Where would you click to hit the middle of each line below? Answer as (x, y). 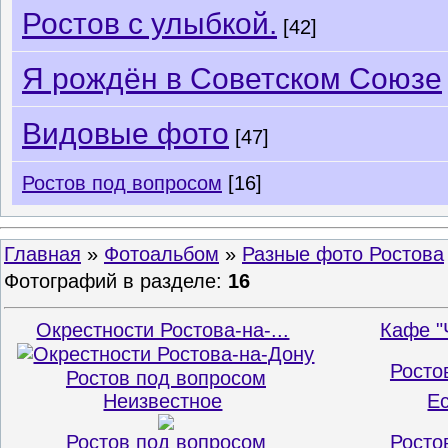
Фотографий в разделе (110, 281)
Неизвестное (163, 401)
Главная (42, 254)
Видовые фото (125, 133)
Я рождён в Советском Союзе (232, 78)
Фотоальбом (161, 254)
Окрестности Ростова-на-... (163, 330)
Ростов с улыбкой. (149, 23)
